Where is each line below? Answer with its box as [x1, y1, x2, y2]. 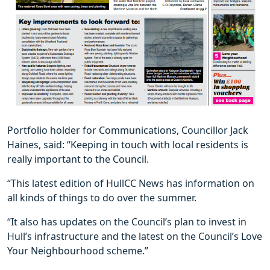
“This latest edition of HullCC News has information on [7, 176, 254, 190]
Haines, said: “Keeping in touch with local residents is [7, 137, 248, 151]
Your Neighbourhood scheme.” [7, 243, 148, 257]
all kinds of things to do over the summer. [7, 190, 196, 204]
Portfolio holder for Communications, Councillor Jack [7, 123, 248, 137]
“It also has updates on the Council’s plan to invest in [7, 215, 246, 228]
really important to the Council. [7, 152, 149, 166]
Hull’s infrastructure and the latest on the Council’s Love [7, 229, 262, 243]
